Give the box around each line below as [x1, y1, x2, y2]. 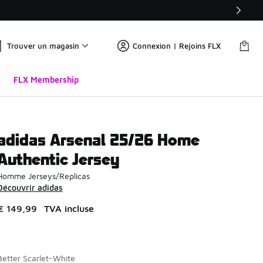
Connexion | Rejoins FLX [133, 41, 221, 50]
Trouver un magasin [7, 41, 79, 50]
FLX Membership [13, 75, 79, 85]
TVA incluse [43, 203, 94, 214]
